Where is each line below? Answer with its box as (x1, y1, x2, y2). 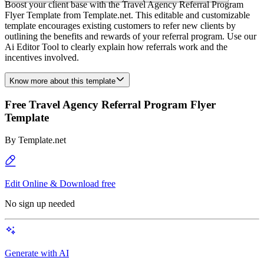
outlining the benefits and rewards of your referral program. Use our (5, 31, 256, 41)
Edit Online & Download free (5, 179, 115, 189)
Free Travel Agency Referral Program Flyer (5, 98, 216, 111)
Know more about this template (9, 77, 115, 85)
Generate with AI (5, 248, 69, 259)
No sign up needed (5, 199, 75, 209)
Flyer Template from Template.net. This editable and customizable (5, 10, 250, 20)
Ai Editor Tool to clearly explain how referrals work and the (5, 42, 227, 52)
